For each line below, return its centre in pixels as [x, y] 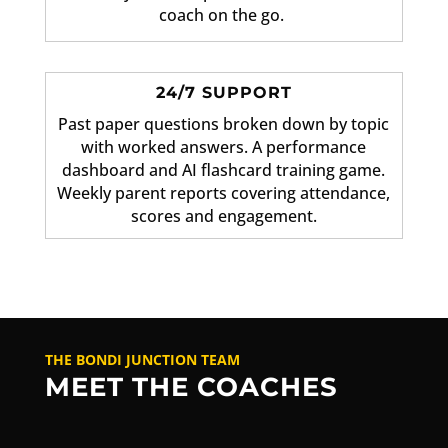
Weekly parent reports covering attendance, [224, 193]
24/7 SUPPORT [223, 93]
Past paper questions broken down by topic [224, 124]
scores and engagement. [223, 216]
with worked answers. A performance [224, 147]
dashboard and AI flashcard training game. [224, 170]
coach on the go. [224, 15]
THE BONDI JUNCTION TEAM [142, 360]
